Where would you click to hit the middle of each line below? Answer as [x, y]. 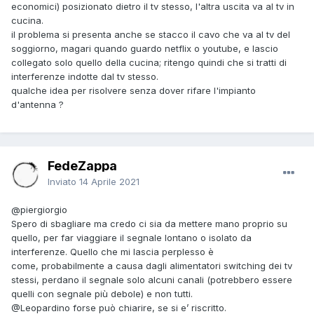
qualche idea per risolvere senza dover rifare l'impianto [134, 91]
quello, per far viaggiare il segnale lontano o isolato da [131, 238]
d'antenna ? [37, 105]
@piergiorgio [39, 210]
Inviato [63, 182]
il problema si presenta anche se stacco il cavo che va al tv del [151, 35]
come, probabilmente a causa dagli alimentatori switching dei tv [152, 266]
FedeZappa [82, 166]
